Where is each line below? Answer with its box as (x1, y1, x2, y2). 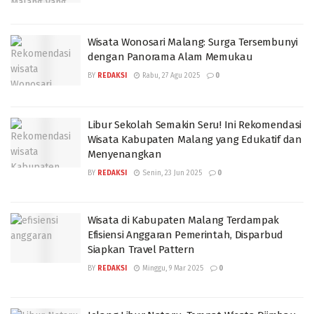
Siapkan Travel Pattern (88, 243, 195, 256)
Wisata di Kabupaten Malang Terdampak (88, 213, 280, 226)
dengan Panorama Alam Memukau (88, 50, 253, 63)
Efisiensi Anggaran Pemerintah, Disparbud (88, 228, 283, 241)
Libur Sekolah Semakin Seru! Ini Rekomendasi (88, 118, 302, 131)
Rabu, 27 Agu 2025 (140, 71, 200, 80)
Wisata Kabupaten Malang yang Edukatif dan (88, 132, 302, 146)
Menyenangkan (88, 147, 162, 161)
